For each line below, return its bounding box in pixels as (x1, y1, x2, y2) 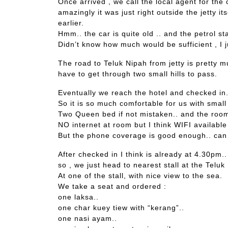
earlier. (58, 19, 84, 27)
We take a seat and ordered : (58, 182, 166, 191)
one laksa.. (58, 193, 99, 202)
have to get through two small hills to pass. (58, 70, 217, 78)
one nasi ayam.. (58, 214, 117, 223)
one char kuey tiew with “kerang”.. (58, 204, 184, 212)
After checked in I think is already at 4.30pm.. (58, 150, 227, 159)
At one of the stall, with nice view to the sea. (58, 172, 222, 180)
